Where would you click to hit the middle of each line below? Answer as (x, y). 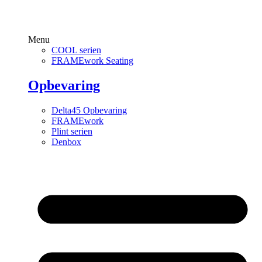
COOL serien (76, 50)
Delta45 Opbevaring (89, 111)
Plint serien (72, 132)
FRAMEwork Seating (92, 61)
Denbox (66, 142)
